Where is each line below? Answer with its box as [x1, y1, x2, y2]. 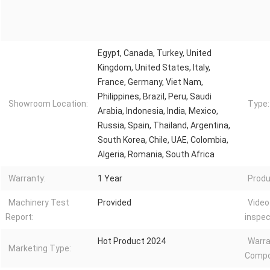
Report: [5, 212, 34, 222]
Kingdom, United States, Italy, [98, 63, 210, 73]
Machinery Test [8, 198, 69, 208]
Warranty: [8, 174, 46, 184]
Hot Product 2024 [98, 236, 166, 246]
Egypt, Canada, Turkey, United [98, 48, 212, 58]
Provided [98, 198, 131, 208]
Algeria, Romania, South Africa [98, 149, 215, 160]
